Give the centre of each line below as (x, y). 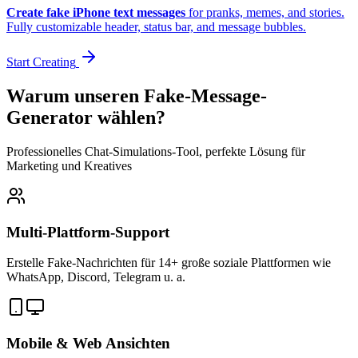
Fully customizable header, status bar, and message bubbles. (156, 27)
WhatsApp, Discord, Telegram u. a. (96, 277)
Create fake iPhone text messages (96, 12)
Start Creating (41, 62)
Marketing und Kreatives (69, 165)
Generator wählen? (86, 117)
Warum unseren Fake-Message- (137, 95)
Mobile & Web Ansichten (88, 343)
